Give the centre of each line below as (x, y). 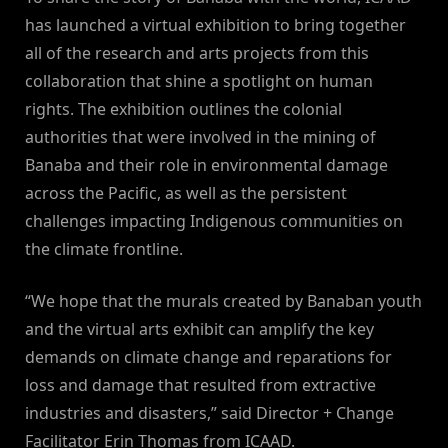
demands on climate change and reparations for (208, 357)
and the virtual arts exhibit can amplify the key (199, 329)
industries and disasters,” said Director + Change (209, 413)
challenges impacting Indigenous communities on (214, 221)
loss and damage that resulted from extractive (200, 385)
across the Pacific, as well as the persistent (186, 193)
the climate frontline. (104, 249)
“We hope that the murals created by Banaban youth (223, 301)
